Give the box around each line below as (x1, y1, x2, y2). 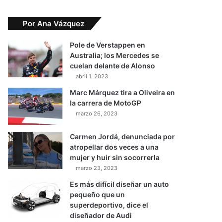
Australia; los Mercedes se (70, 51, 159, 60)
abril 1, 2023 (76, 73, 108, 80)
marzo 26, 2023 (76, 110, 117, 117)
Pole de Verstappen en (70, 41, 145, 50)
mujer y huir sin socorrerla (70, 153, 160, 162)
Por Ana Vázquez (23, 19, 84, 29)
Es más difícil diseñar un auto (70, 180, 169, 189)
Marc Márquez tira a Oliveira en (70, 88, 175, 97)
